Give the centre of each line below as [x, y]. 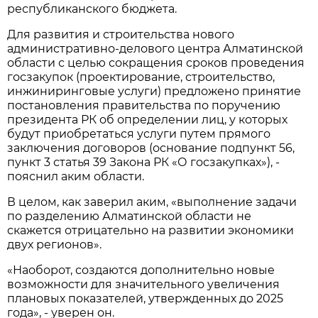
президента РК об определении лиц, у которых [148, 119]
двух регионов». [55, 244]
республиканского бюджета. [92, 9]
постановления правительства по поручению [144, 105]
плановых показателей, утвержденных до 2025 [146, 298]
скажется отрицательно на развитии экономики [151, 230]
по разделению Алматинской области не [130, 216]
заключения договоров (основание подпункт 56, [151, 148]
